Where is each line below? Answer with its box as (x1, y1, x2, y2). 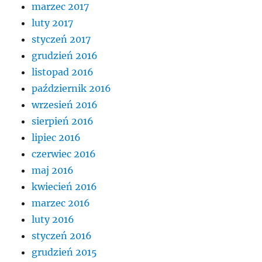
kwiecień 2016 (32, 180, 98, 192)
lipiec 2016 (32, 131, 81, 143)
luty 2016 (32, 213, 75, 225)
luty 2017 (32, 16, 74, 29)
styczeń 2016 (32, 229, 92, 242)
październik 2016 (32, 82, 112, 94)
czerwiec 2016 (32, 147, 96, 160)
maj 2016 (32, 164, 74, 176)
